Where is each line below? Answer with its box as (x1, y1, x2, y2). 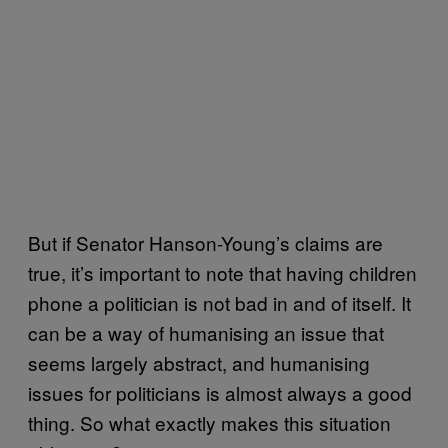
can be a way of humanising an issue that (28, 319, 384, 346)
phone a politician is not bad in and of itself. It (28, 289, 411, 316)
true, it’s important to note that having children (28, 259, 417, 286)
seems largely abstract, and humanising (28, 349, 370, 376)
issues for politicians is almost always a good (28, 379, 412, 406)
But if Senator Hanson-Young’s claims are (28, 229, 383, 256)
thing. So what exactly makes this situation (28, 409, 391, 436)
